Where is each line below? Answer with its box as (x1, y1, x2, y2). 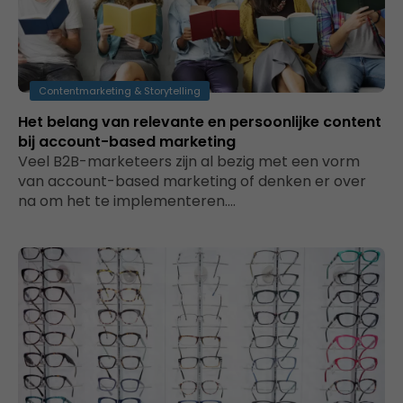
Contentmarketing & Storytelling (39, 84, 201, 98)
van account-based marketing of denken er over (18, 171, 366, 192)
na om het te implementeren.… (18, 191, 236, 211)
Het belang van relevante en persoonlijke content (18, 112, 381, 132)
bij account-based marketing (18, 131, 236, 152)
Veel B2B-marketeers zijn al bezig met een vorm (18, 151, 360, 172)
